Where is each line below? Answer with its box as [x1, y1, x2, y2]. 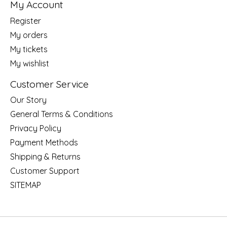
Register [10, 15, 41, 26]
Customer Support [10, 166, 80, 176]
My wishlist [10, 58, 49, 68]
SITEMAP [10, 180, 41, 191]
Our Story [10, 95, 47, 105]
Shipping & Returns [10, 152, 81, 162]
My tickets [10, 44, 48, 54]
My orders [10, 29, 48, 40]
